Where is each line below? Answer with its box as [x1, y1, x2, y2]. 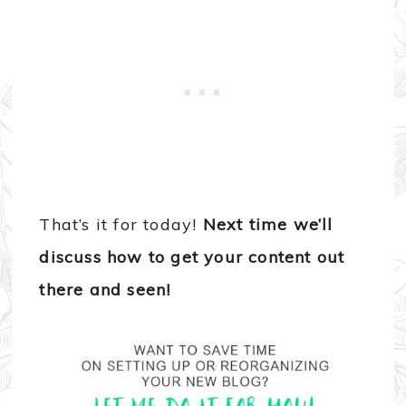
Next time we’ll [202, 214, 333, 236]
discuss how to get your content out [39, 246, 345, 268]
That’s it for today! [39, 214, 203, 236]
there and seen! [39, 279, 171, 301]
